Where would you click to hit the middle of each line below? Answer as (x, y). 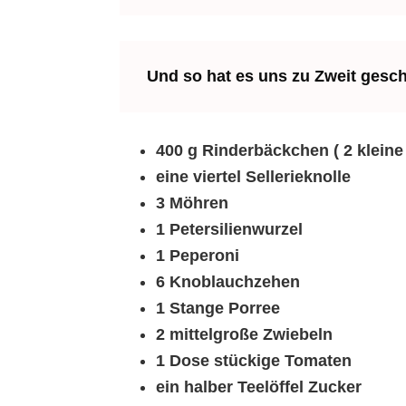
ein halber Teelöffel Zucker (259, 387)
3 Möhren (192, 203)
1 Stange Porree (218, 308)
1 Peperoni (198, 256)
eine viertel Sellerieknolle (253, 177)
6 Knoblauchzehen (228, 282)
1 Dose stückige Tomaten (254, 361)
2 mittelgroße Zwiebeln (244, 334)
